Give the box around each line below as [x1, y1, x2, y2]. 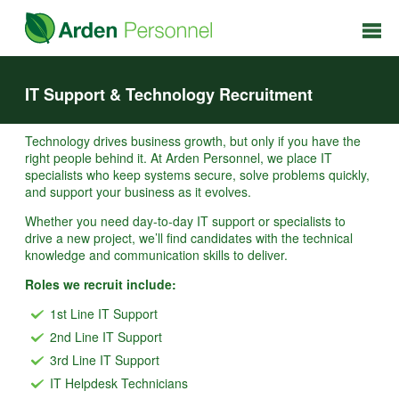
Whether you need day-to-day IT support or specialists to [25, 212, 346, 231]
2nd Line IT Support [50, 328, 162, 346]
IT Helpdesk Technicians [50, 374, 188, 393]
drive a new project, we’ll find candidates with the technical [25, 229, 353, 248]
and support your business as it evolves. [25, 183, 251, 201]
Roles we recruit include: [25, 275, 176, 294]
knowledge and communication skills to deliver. [25, 246, 288, 265]
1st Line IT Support [50, 305, 158, 323]
